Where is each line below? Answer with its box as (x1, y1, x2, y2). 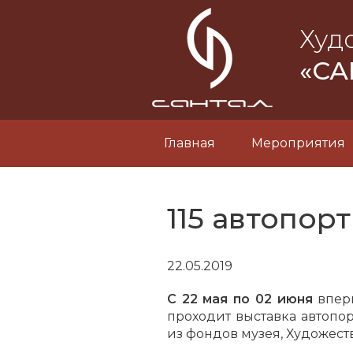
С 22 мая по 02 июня (167, 292, 313, 307)
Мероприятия (251, 136, 345, 150)
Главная (164, 136, 215, 150)
